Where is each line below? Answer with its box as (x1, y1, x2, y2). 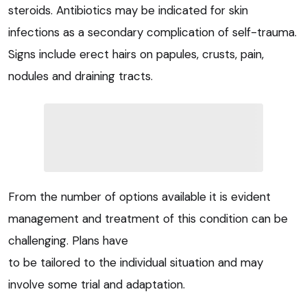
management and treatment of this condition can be (8, 211, 288, 227)
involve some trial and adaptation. (8, 277, 185, 293)
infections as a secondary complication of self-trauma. (8, 25, 297, 40)
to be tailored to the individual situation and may (8, 255, 263, 271)
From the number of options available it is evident (8, 189, 271, 205)
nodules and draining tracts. (8, 69, 153, 84)
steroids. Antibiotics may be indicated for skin (8, 3, 248, 19)
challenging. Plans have (8, 233, 128, 249)
